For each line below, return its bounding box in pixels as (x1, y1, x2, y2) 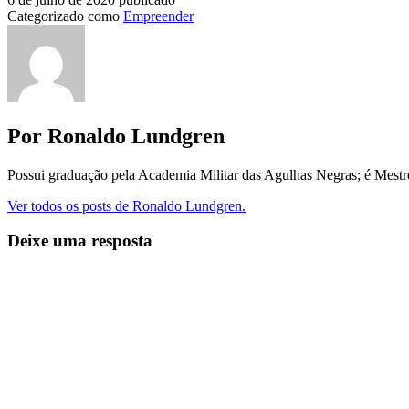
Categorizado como (7, 7, 123, 24)
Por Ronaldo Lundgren (7, 123, 225, 148)
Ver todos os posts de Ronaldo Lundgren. (7, 197, 246, 214)
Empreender (123, 7, 194, 24)
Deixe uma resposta (7, 231, 152, 251)
